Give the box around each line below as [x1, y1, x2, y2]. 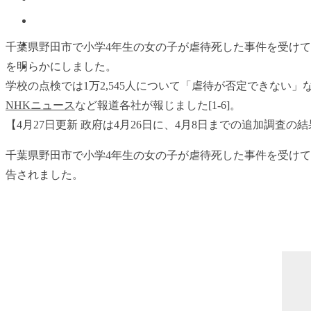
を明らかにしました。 [6, 60, 117, 72]
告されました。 [6, 169, 83, 180]
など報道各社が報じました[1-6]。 [75, 99, 241, 111]
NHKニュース [6, 99, 75, 111]
